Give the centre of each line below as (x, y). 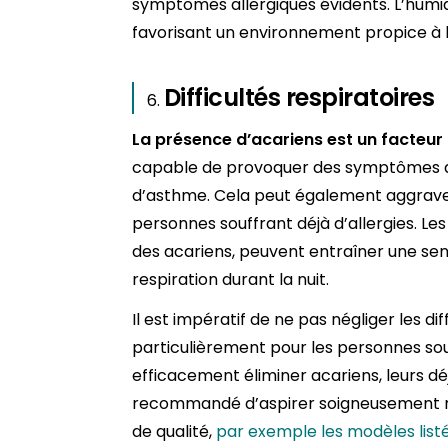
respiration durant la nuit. (230, 280)
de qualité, (174, 432)
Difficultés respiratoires (299, 98)
